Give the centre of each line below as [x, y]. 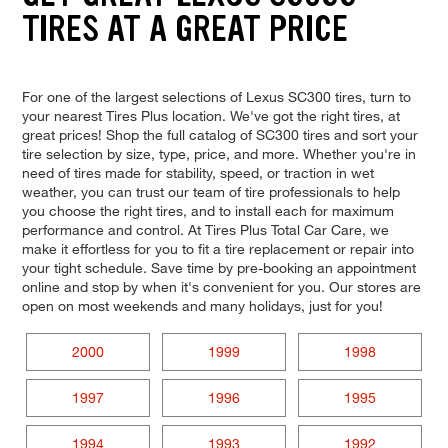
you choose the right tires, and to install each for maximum [207, 210]
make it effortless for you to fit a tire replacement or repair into [217, 248]
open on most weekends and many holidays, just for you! [202, 305]
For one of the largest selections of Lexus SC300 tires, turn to [216, 96]
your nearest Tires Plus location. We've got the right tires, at [210, 115]
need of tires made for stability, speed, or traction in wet [197, 172]
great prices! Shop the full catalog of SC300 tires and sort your [219, 134]
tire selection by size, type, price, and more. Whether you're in [218, 153]
